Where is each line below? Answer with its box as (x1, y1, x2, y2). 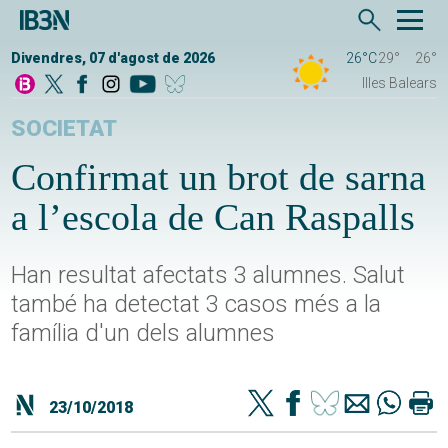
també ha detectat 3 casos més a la (11, 290, 382, 318)
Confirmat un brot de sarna (11, 156, 427, 198)
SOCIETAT (11, 115, 118, 142)
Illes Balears (361, 75, 437, 91)
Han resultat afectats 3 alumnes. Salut (11, 261, 406, 289)
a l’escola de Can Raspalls (11, 196, 416, 238)
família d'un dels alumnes (11, 319, 276, 347)
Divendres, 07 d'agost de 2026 (11, 50, 216, 66)
